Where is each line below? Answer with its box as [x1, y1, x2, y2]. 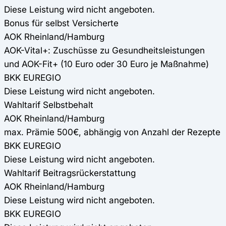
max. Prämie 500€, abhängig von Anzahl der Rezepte [4, 127, 220, 138]
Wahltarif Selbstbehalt [4, 99, 93, 110]
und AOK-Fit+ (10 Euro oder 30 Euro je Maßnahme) [4, 59, 209, 70]
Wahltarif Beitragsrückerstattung [4, 167, 136, 179]
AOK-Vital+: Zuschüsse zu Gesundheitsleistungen [4, 45, 205, 56]
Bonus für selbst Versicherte [4, 18, 119, 29]
